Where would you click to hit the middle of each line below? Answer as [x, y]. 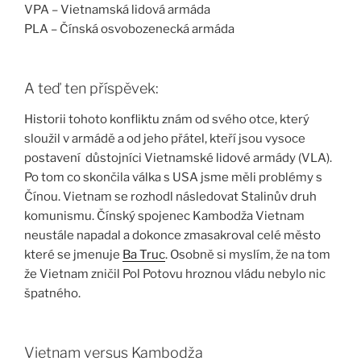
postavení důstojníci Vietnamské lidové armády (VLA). [178, 158]
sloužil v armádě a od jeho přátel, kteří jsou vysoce [165, 138]
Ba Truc [144, 254]
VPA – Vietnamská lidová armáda [117, 9]
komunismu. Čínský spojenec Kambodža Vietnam [164, 216]
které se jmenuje [73, 254]
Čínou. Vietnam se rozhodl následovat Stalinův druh [170, 196]
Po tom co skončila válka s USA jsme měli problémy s [173, 177]
